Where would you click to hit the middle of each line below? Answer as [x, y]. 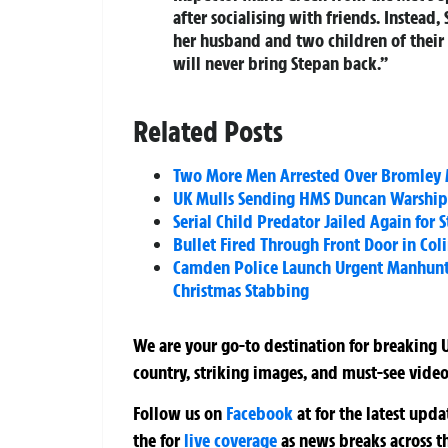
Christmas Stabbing [241, 289]
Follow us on [179, 412]
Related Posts [208, 131]
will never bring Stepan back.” [280, 62]
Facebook [259, 412]
